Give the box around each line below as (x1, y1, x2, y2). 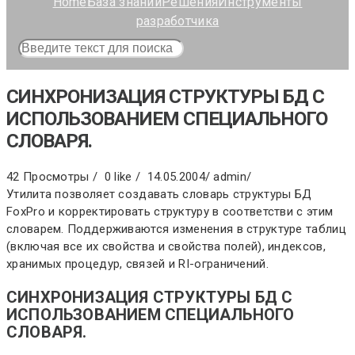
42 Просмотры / (6, 169, 101, 184)
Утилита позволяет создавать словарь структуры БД (6, 186, 312, 201)
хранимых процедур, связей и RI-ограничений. (6, 256, 269, 271)
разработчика (136, 13, 219, 29)
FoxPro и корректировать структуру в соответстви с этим (6, 204, 334, 219)
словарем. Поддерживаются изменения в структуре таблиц (6, 221, 346, 236)
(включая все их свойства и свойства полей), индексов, (6, 239, 326, 254)
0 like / (104, 169, 144, 184)
